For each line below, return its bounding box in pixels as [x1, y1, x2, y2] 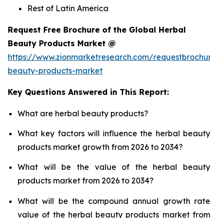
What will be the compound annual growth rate [18, 196, 210, 206]
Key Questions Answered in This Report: [8, 87, 169, 97]
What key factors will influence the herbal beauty [18, 128, 210, 138]
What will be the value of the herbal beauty [18, 162, 210, 172]
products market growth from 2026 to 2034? [18, 142, 183, 152]
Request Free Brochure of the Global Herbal [8, 24, 186, 35]
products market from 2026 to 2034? [18, 176, 154, 186]
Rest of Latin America [27, 3, 109, 13]
